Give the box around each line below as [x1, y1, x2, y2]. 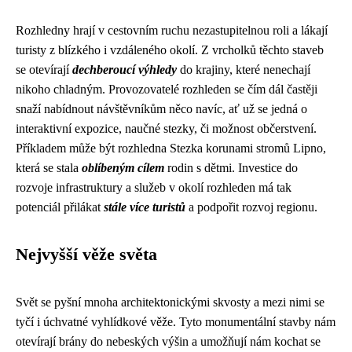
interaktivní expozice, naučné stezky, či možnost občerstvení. [16, 121, 317, 135]
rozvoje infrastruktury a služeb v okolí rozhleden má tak [16, 180, 291, 194]
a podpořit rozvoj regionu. [185, 200, 317, 214]
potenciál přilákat [16, 200, 104, 214]
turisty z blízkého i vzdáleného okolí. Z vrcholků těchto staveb [16, 42, 324, 57]
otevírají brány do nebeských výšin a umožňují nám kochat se [16, 334, 321, 348]
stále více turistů [104, 200, 185, 214]
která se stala [16, 160, 82, 174]
